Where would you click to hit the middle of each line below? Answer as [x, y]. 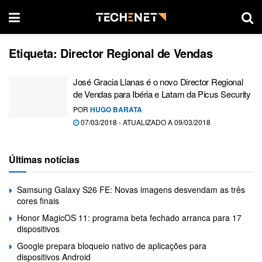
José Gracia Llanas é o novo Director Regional [158, 82]
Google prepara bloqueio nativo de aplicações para [112, 246]
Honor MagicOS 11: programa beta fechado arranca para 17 [129, 218]
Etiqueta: [35, 53]
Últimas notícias [44, 159]
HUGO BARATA [116, 109]
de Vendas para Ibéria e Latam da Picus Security [162, 94]
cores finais [38, 201]
